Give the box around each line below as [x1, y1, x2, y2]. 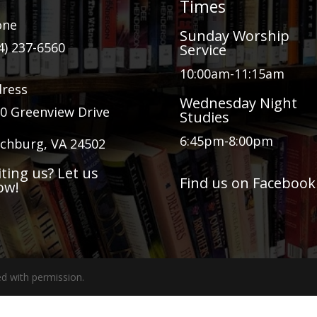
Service [179, 40, 226, 59]
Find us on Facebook [179, 173, 316, 192]
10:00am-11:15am [179, 64, 284, 82]
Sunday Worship [179, 25, 289, 45]
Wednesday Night [179, 93, 297, 113]
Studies [179, 107, 229, 127]
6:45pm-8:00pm [179, 132, 273, 149]
